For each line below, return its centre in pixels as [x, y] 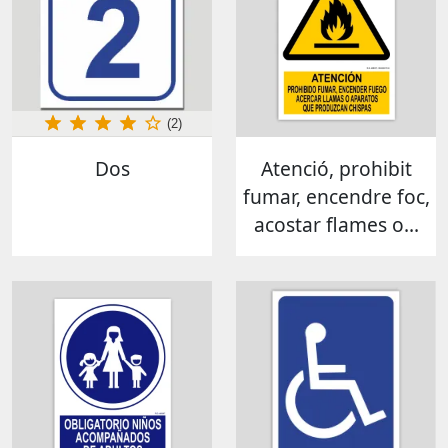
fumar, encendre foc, [336, 196]
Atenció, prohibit [336, 168]
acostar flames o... [336, 224]
